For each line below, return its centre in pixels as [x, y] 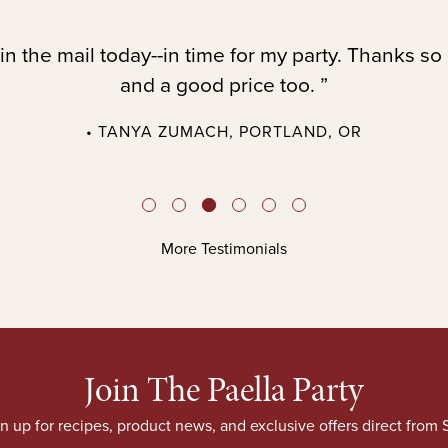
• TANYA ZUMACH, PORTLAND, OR [224, 132]
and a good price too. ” [224, 85]
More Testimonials [224, 249]
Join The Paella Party [224, 389]
